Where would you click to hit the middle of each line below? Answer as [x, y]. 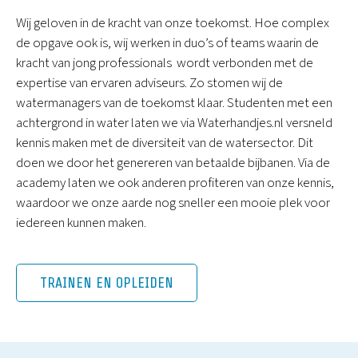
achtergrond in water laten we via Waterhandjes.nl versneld [174, 123]
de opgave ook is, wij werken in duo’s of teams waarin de [167, 43]
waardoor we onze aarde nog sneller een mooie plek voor [173, 203]
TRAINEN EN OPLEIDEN [107, 283]
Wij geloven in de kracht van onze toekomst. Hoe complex [173, 23]
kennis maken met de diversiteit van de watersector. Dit [165, 143]
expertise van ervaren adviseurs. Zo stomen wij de [149, 83]
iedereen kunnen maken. [81, 223]
